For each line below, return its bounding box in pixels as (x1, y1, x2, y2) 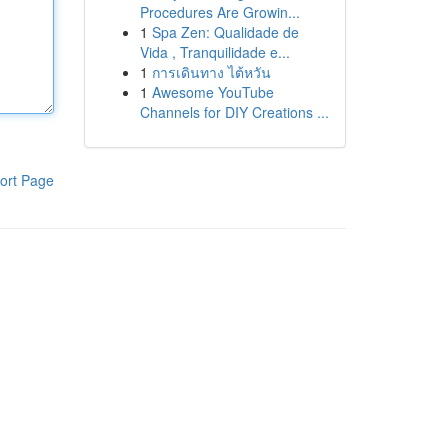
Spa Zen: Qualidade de (151, 22, 299, 42)
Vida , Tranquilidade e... (139, 42, 290, 62)
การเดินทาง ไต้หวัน (151, 62, 271, 82)
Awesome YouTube (151, 82, 274, 102)
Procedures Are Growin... (139, 2, 300, 22)
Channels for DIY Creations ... (139, 102, 329, 122)
